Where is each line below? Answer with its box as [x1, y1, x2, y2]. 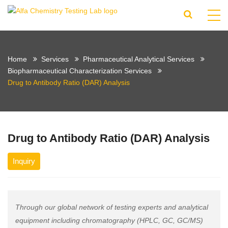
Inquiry [13, 157, 35, 165]
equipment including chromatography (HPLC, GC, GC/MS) [15, 216, 203, 224]
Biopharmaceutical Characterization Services [8, 67, 152, 75]
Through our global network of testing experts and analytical [15, 203, 208, 211]
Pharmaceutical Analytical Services [83, 55, 194, 63]
